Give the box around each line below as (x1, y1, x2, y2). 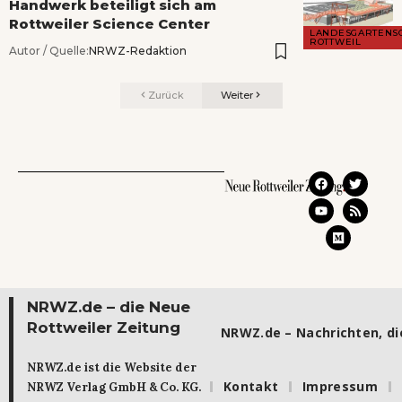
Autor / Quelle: (9, 44, 89, 58)
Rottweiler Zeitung (27, 318, 180, 336)
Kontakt (223, 378, 279, 396)
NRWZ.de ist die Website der (27, 359, 197, 375)
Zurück (147, 89, 184, 102)
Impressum (302, 378, 378, 396)
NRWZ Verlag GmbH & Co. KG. (27, 379, 201, 395)
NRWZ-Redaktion (89, 44, 187, 58)
